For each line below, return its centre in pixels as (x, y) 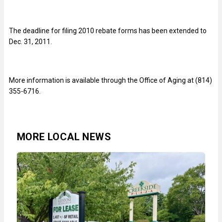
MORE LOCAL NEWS (64, 137)
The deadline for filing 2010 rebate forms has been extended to (108, 31)
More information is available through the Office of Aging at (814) (111, 81)
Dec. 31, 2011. (30, 42)
